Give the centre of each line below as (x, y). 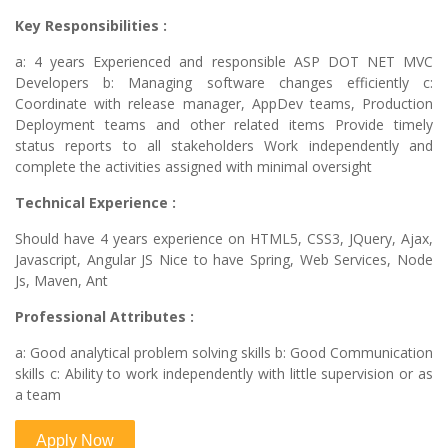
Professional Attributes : (104, 317)
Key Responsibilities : (91, 26)
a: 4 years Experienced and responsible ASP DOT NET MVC (224, 62)
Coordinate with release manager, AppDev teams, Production (224, 104)
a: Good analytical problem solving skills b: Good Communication (224, 353)
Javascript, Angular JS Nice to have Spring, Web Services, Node (224, 260)
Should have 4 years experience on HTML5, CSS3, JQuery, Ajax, (224, 239)
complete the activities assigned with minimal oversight (193, 167)
